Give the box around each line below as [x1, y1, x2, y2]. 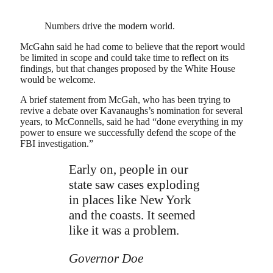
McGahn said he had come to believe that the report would [20, 41, 245, 52]
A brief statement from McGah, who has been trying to [20, 94, 230, 105]
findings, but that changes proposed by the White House [20, 63, 235, 74]
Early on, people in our [69, 162, 188, 177]
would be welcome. [20, 74, 96, 85]
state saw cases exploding [69, 177, 200, 193]
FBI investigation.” [20, 138, 93, 149]
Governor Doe [69, 251, 143, 266]
